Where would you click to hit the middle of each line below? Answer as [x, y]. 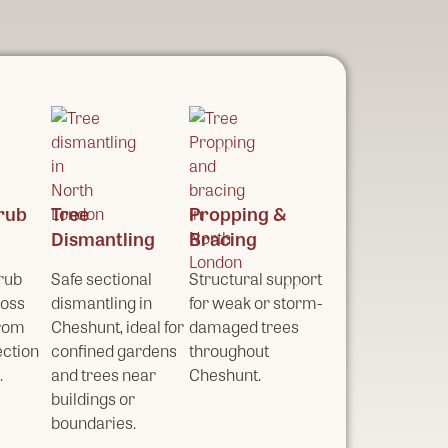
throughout [228, 350]
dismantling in [101, 302]
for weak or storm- [255, 302]
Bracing [222, 238]
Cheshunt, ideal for [117, 326]
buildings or [93, 398]
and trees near [103, 374]
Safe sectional [101, 278]
